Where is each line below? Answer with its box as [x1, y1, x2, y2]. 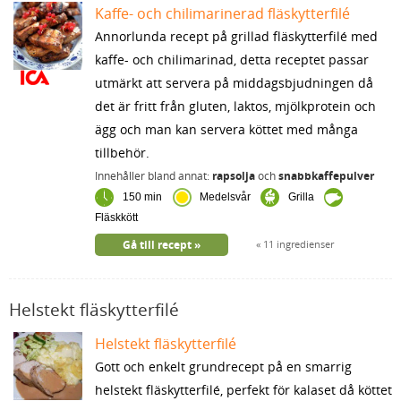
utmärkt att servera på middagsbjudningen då [94, 73, 373, 91]
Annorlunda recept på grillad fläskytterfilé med [94, 27, 378, 45]
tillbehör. [94, 143, 149, 161]
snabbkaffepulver [277, 167, 374, 183]
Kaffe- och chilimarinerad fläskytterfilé [94, 3, 350, 23]
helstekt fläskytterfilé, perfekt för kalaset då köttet [94, 380, 392, 398]
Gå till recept [122, 236, 192, 252]
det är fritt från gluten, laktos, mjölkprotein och [94, 97, 376, 115]
